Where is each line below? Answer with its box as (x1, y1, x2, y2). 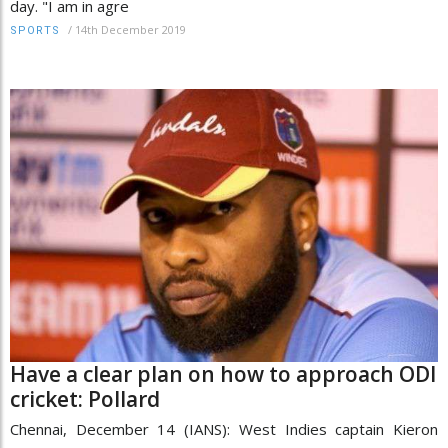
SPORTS (10, 24, 60, 38)
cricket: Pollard (10, 384, 160, 413)
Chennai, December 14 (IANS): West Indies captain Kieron (10, 418, 438, 439)
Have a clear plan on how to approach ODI (10, 359, 436, 388)
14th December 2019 (75, 22, 186, 38)
